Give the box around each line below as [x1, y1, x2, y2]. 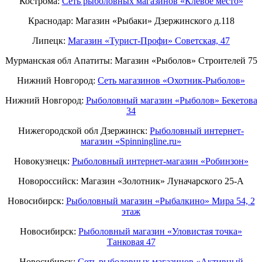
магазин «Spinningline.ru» [81, 136, 181, 146]
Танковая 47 [106, 236, 156, 247]
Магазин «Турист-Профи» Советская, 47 [68, 35, 230, 46]
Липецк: [32, 35, 68, 46]
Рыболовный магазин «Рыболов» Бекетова [85, 95, 257, 105]
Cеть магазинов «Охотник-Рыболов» [98, 75, 245, 85]
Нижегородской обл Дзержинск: [18, 125, 150, 136]
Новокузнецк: [13, 156, 72, 166]
